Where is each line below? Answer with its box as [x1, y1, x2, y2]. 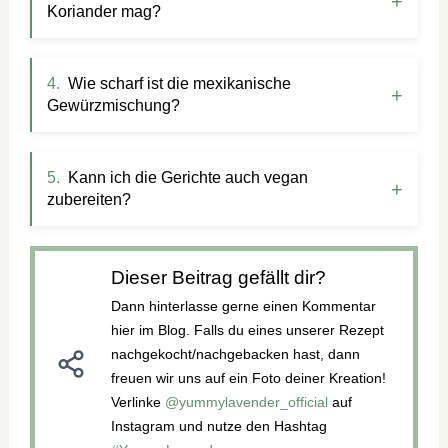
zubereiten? [47, 190, 132, 208]
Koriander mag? [47, 2, 162, 20]
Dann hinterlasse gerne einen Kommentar [111, 297, 377, 314]
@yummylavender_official [165, 393, 329, 410]
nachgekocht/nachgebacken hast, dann [111, 345, 361, 362]
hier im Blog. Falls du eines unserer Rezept [111, 321, 385, 338]
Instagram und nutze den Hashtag [111, 417, 328, 434]
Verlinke [111, 393, 166, 410]
